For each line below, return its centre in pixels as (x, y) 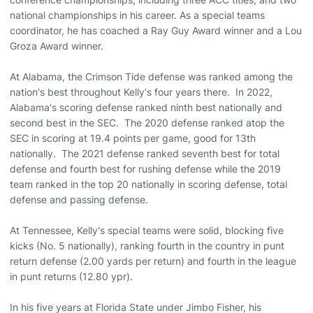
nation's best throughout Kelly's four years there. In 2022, (141, 92)
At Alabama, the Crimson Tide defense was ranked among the (151, 77)
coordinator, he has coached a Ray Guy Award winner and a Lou (156, 30)
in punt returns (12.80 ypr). (71, 276)
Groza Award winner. (57, 46)
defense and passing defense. (79, 199)
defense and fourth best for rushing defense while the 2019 (145, 169)
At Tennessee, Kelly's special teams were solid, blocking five (147, 230)
